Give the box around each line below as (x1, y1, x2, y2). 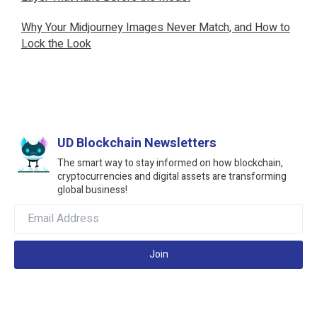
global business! (57, 182, 128, 197)
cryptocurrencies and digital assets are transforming (57, 168, 287, 184)
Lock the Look (21, 35, 91, 52)
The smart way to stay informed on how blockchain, (57, 155, 284, 171)
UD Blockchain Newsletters (57, 133, 217, 153)
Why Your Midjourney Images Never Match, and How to (21, 18, 290, 36)
